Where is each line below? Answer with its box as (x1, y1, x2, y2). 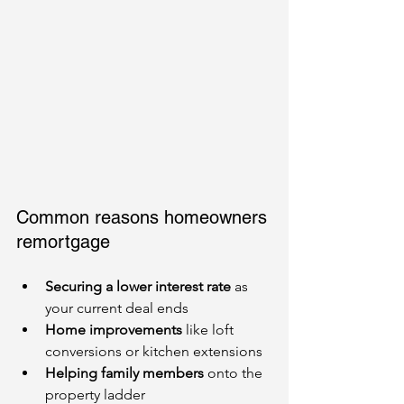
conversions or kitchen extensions (45, 342, 262, 360)
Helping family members (45, 363, 204, 381)
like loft (182, 320, 237, 338)
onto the (204, 363, 266, 381)
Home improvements (45, 320, 182, 338)
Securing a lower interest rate (45, 277, 231, 295)
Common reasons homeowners (16, 206, 272, 228)
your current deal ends (45, 298, 188, 317)
